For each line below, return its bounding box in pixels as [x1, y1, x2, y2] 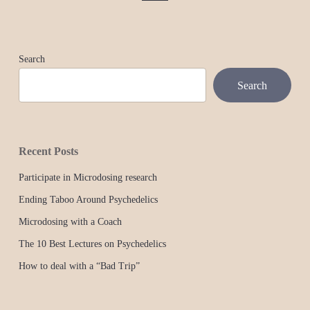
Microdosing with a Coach [18, 217, 122, 227]
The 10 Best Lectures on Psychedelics [18, 239, 166, 249]
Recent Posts [18, 145, 78, 157]
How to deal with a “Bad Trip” [18, 261, 140, 271]
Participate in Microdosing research [18, 172, 157, 183]
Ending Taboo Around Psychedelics [18, 194, 158, 205]
